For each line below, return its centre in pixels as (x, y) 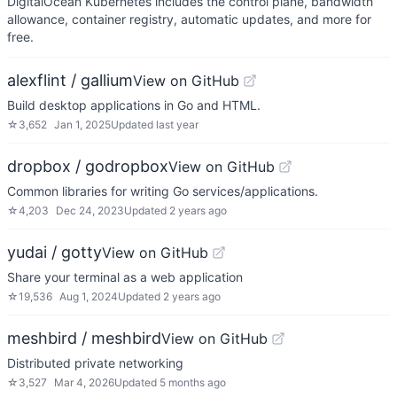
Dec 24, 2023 (90, 210)
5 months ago (193, 382)
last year (177, 125)
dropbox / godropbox (88, 166)
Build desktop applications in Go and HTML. (134, 105)
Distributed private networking (95, 363)
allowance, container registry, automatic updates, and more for (189, 19)
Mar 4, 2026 (84, 382)
